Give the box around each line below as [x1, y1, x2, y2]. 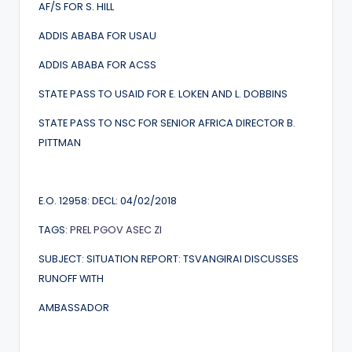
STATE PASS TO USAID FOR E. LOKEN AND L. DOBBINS [38, 86, 288, 101]
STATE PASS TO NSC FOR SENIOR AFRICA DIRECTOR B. [38, 115, 295, 130]
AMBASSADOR [38, 300, 109, 314]
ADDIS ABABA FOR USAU [38, 28, 156, 42]
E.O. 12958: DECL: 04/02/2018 [38, 193, 177, 207]
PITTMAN [38, 135, 81, 149]
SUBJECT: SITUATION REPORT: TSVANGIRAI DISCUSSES [38, 251, 299, 266]
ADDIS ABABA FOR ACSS [38, 57, 156, 71]
